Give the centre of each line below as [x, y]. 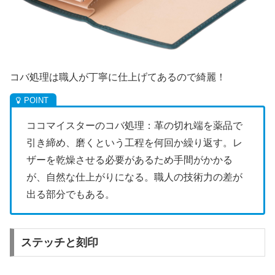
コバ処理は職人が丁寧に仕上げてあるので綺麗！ [118, 77]
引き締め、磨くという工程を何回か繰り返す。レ [134, 142]
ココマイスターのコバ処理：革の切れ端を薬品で [134, 125]
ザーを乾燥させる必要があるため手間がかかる [130, 160]
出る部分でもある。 [71, 194]
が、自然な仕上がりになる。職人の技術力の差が [134, 177]
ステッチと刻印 [59, 243]
